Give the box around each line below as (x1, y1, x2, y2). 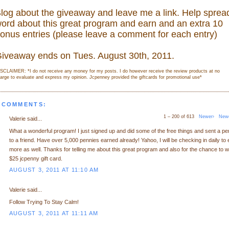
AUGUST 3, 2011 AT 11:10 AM (9, 166, 99, 173)
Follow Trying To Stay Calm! (9, 199, 79, 205)
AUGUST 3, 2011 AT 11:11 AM (9, 210, 99, 216)
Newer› (199, 114, 215, 120)
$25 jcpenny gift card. (9, 155, 62, 162)
